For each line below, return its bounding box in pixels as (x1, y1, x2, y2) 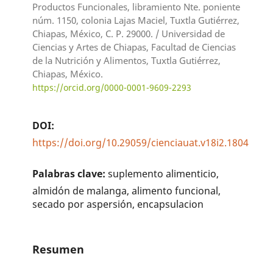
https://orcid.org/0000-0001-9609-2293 (32, 81, 192, 93)
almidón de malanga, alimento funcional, (32, 183, 221, 197)
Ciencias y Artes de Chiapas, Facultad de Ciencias (32, 40, 236, 53)
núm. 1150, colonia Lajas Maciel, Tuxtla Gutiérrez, (32, 13, 240, 26)
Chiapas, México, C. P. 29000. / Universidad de (32, 27, 225, 40)
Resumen (32, 241, 85, 257)
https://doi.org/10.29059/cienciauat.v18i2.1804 (32, 135, 249, 149)
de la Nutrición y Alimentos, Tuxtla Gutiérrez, (32, 54, 221, 66)
